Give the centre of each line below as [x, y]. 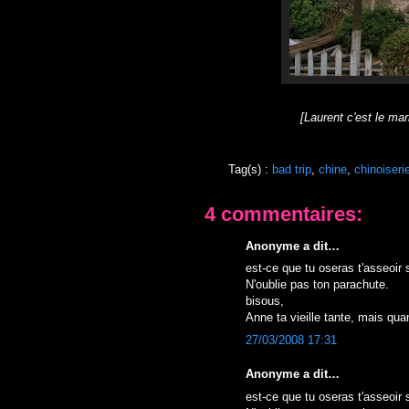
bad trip [292, 169]
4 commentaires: [283, 214]
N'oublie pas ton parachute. [317, 284]
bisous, [265, 301]
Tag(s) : [250, 169]
